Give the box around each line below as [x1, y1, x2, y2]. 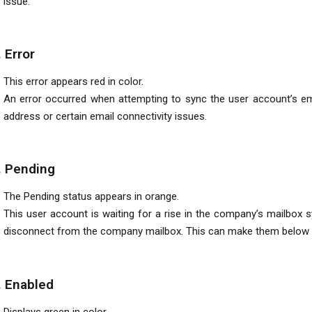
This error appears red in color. [3, 75, 143, 88]
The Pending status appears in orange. [3, 190, 179, 203]
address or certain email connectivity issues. [3, 110, 210, 123]
